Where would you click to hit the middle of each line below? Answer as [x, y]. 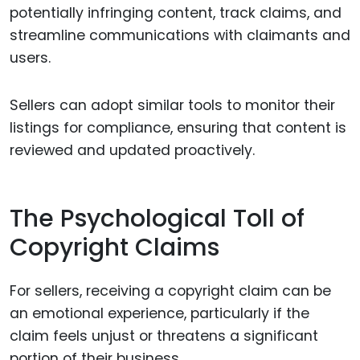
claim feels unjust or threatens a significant [164, 336]
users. [30, 58]
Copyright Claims [115, 247]
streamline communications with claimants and [180, 36]
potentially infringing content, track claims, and [176, 13]
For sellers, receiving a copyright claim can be [170, 291]
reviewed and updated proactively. [132, 151]
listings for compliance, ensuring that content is [178, 128]
